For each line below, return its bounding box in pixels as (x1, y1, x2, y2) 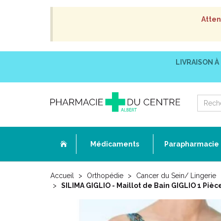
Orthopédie (87, 172, 123, 180)
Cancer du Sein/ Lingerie (136, 172, 216, 180)
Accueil (50, 172, 74, 180)
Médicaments (90, 140, 139, 148)
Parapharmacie (164, 140, 219, 148)
